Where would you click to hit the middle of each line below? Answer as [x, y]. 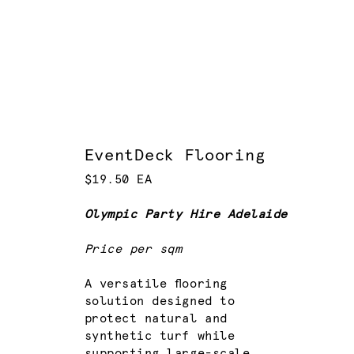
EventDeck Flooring [175, 155]
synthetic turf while [160, 337]
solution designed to [160, 302]
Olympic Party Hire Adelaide [186, 215]
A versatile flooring [156, 284]
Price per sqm [133, 250]
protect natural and [156, 319]
